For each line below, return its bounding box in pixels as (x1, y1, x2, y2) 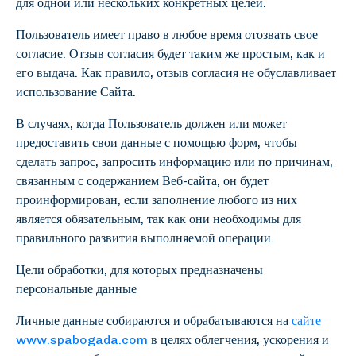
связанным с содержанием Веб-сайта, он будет (16, 173, 269, 188)
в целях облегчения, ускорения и (148, 332, 329, 347)
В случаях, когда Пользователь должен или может (16, 116, 287, 131)
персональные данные (16, 281, 137, 296)
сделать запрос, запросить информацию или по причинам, (16, 154, 333, 169)
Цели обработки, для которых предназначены (16, 262, 263, 277)
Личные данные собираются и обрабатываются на (16, 313, 292, 328)
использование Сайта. (16, 84, 136, 99)
